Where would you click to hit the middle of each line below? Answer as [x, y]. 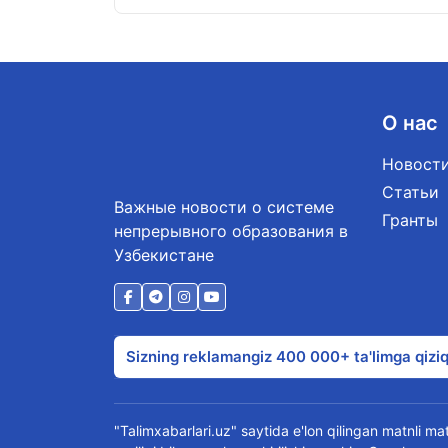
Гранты [409, 220]
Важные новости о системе [224, 206]
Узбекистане [164, 254]
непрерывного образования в [231, 230]
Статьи [410, 192]
